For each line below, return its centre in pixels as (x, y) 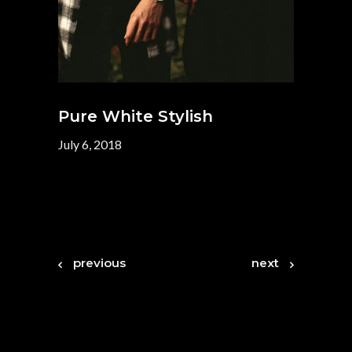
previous (99, 262)
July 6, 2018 (90, 144)
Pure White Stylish (136, 116)
